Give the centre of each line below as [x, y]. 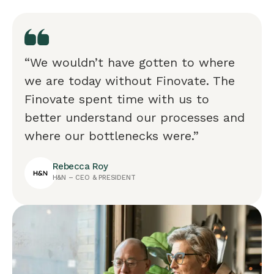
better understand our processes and [135, 117]
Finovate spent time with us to [117, 99]
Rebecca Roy [80, 166]
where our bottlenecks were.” [112, 135]
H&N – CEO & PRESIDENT [94, 177]
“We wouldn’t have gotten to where [130, 62]
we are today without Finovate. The [130, 80]
